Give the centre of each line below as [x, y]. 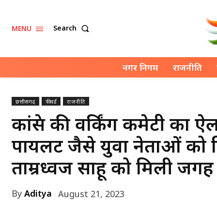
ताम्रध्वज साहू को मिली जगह [113, 167]
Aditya [38, 193]
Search [65, 28]
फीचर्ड [51, 101]
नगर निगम [140, 67]
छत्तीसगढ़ [25, 101]
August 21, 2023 [91, 194]
